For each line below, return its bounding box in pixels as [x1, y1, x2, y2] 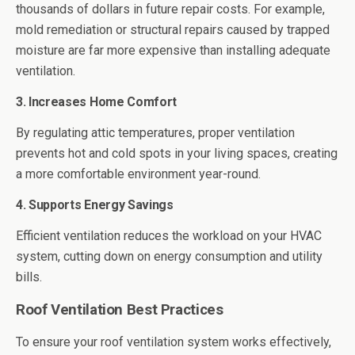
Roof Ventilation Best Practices [16, 301, 223, 319]
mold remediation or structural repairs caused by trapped [16, 22, 330, 38]
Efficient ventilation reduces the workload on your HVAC [16, 228, 322, 244]
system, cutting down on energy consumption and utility [16, 249, 323, 265]
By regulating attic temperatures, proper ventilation [16, 125, 295, 141]
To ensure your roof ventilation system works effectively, [16, 334, 331, 350]
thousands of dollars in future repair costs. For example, [16, 2, 325, 17]
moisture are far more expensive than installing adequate [16, 43, 330, 59]
